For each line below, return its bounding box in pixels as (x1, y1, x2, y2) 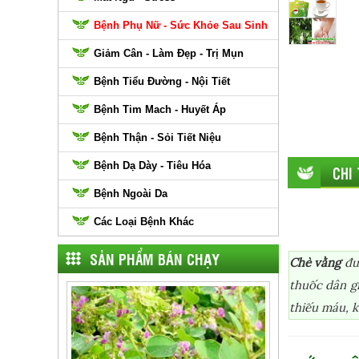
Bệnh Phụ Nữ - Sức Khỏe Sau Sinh (94, 19, 268, 31)
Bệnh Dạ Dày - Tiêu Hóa (94, 159, 211, 171)
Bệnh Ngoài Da (94, 188, 167, 200)
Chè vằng (289, 255, 341, 270)
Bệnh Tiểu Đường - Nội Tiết (94, 75, 230, 87)
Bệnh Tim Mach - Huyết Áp (94, 103, 226, 115)
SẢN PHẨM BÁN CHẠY (90, 248, 220, 268)
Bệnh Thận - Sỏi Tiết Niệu (94, 131, 221, 143)
